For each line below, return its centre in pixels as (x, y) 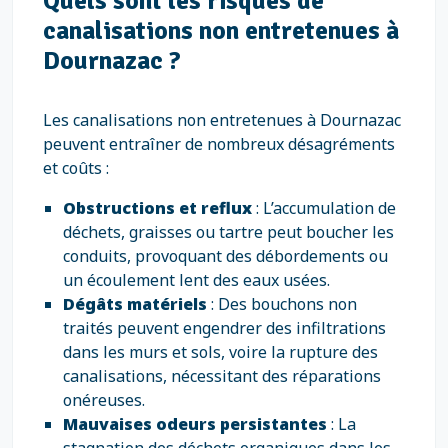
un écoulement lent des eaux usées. (196, 280)
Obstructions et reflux (157, 208)
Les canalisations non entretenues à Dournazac (222, 120)
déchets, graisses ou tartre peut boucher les (228, 232)
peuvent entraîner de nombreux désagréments (219, 144)
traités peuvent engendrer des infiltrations (224, 328)
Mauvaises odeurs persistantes (195, 424)
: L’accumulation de (324, 208)
